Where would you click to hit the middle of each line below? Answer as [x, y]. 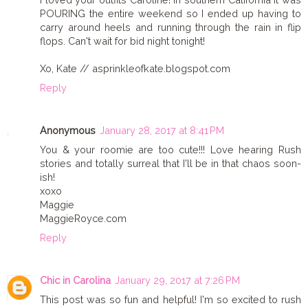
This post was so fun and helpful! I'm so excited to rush [170, 299]
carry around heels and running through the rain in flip [170, 27]
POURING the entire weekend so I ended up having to [170, 13]
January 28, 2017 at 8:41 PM [162, 130]
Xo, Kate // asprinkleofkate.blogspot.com [135, 68]
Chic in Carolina [75, 280]
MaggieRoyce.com [83, 218]
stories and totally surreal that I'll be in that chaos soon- [170, 163]
